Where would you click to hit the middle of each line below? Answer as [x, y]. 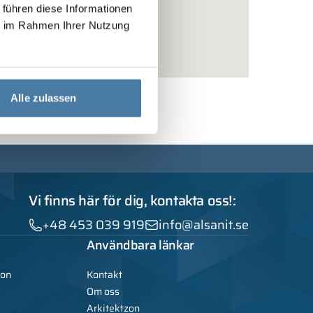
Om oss [103, 292]
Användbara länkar [140, 246]
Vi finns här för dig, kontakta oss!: [132, 201]
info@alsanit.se [204, 225]
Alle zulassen [44, 98]
